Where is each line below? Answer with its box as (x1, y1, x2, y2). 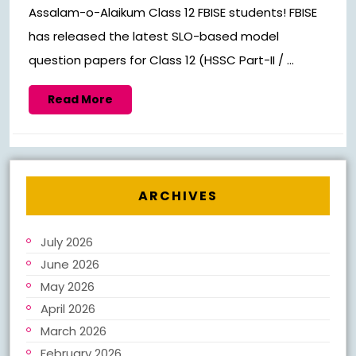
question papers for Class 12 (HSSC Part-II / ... (29, 52, 294, 69)
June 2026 (41, 256, 99, 273)
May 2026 (41, 278, 95, 296)
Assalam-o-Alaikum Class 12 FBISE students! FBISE (29, 4, 317, 21)
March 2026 (41, 323, 106, 340)
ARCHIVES (138, 187, 218, 206)
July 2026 (41, 234, 93, 251)
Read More (48, 91, 113, 108)
